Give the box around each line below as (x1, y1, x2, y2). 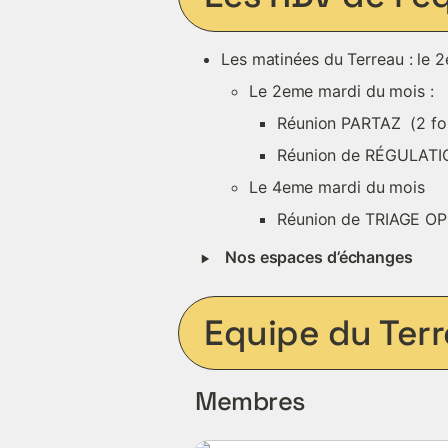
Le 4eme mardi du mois (249, 177, 425, 197)
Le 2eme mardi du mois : (249, 81, 439, 101)
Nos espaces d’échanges (225, 247, 413, 267)
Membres (195, 385, 305, 417)
